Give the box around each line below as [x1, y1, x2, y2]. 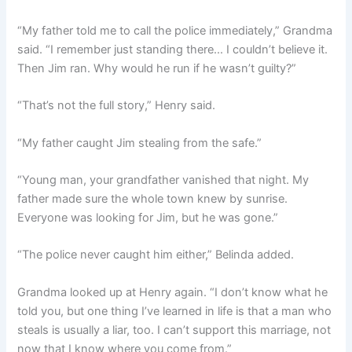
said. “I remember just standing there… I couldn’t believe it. [17, 42, 328, 57]
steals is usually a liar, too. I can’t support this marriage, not [17, 322, 332, 337]
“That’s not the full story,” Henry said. [17, 98, 216, 113]
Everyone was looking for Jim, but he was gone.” [17, 211, 279, 225]
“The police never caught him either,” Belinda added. [17, 247, 295, 262]
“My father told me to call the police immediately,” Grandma [17, 24, 333, 38]
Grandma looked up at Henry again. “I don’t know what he [17, 284, 328, 299]
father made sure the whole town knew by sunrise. [17, 192, 288, 207]
